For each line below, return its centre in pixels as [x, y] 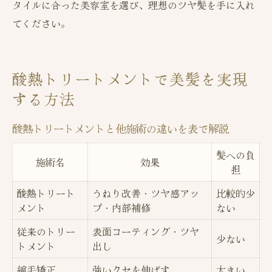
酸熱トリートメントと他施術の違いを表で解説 [121, 129]
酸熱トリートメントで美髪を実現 [131, 79]
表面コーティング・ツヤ [146, 232]
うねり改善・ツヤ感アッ [146, 193]
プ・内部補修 [121, 208]
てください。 [41, 23]
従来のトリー [46, 232]
